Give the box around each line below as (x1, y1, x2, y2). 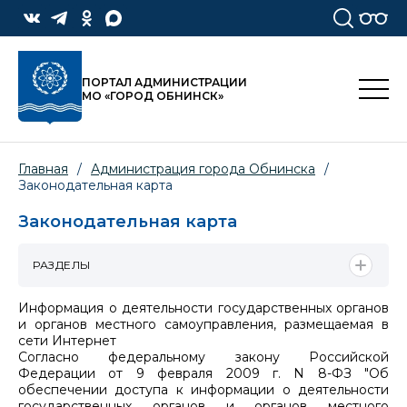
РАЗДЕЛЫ (33, 257, 91, 272)
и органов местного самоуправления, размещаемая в (18, 315, 389, 333)
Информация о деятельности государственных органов (18, 299, 389, 316)
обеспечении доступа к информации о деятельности (18, 381, 389, 398)
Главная (18, 161, 68, 178)
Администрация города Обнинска (91, 161, 315, 178)
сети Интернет (18, 332, 116, 349)
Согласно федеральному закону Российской (18, 348, 389, 365)
